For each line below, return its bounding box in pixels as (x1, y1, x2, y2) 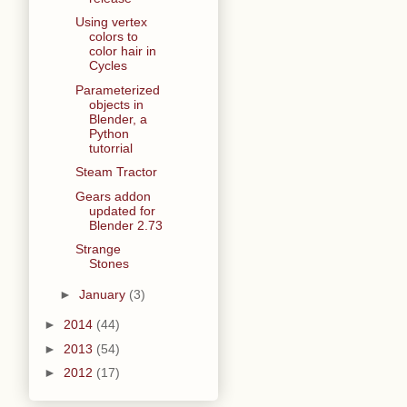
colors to (88, 29, 138, 45)
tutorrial (88, 140, 133, 155)
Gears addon (74, 188, 151, 203)
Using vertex (74, 15, 147, 30)
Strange (74, 242, 121, 257)
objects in (88, 96, 144, 112)
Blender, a (88, 111, 147, 126)
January (78, 286, 129, 302)
